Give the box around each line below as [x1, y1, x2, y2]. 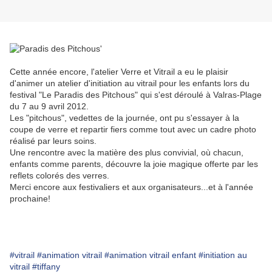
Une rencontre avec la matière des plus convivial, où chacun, [10, 148, 243, 158]
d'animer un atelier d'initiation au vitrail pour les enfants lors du [10, 78, 250, 89]
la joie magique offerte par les [141, 159, 258, 169]
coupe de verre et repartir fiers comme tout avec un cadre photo [10, 124, 256, 135]
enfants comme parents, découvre [10, 159, 141, 169]
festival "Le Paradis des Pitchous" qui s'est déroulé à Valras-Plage [10, 90, 262, 100]
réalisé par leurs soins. [10, 136, 97, 146]
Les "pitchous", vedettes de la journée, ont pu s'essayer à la [10, 113, 239, 123]
